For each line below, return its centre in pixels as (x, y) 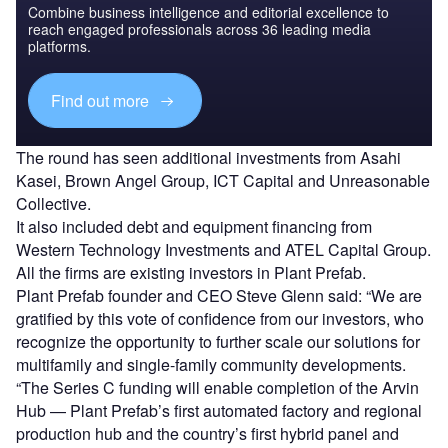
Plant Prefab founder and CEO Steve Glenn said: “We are (219, 296)
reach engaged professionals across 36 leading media (199, 28)
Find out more (102, 100)
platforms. (59, 45)
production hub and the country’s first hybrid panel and (207, 434)
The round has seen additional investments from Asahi (208, 158)
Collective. (53, 204)
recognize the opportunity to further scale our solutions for (218, 342)
